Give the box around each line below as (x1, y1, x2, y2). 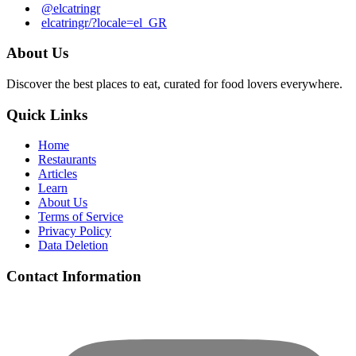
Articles (38, 167, 77, 181)
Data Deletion (38, 238, 108, 253)
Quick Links (6, 106, 87, 123)
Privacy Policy (38, 224, 111, 238)
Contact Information (6, 268, 141, 285)
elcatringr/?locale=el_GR (41, 15, 167, 29)
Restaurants (38, 153, 96, 167)
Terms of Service (38, 210, 123, 224)
